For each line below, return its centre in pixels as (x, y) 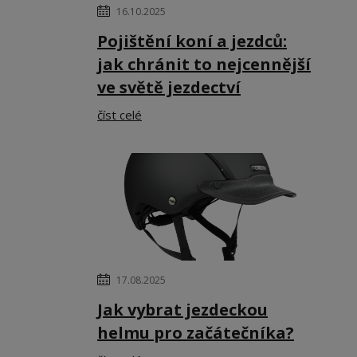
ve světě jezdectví (169, 87)
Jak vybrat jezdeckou (182, 310)
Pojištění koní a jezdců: (192, 41)
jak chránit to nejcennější (204, 64)
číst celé (120, 115)
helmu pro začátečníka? (196, 333)
